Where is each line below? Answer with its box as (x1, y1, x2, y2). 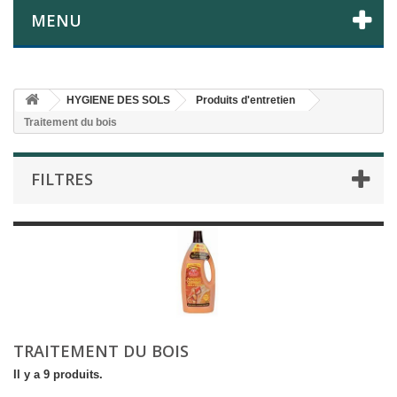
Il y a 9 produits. (13, 367, 103, 381)
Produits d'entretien (196, 93, 295, 106)
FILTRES (31, 167, 93, 190)
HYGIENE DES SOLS (66, 93, 170, 106)
